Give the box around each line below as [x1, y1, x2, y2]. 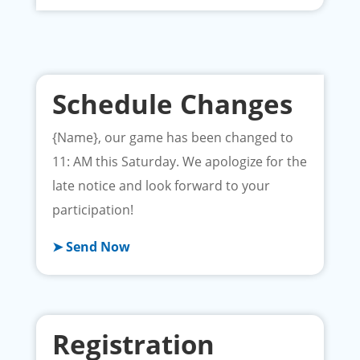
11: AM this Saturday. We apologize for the [51, 153, 307, 171]
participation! [51, 201, 133, 219]
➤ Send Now [51, 238, 130, 256]
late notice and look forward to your [51, 177, 270, 195]
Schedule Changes [51, 86, 292, 123]
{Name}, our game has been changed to [51, 129, 293, 147]
